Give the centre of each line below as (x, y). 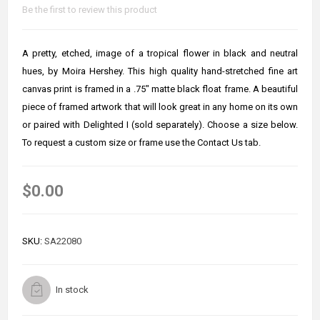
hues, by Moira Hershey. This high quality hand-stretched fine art (160, 71)
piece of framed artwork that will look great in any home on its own (160, 106)
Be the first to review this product (90, 9)
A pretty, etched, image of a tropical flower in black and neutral (160, 53)
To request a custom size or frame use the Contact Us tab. (141, 142)
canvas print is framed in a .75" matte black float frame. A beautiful (160, 89)
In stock (72, 290)
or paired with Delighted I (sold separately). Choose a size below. (160, 124)
